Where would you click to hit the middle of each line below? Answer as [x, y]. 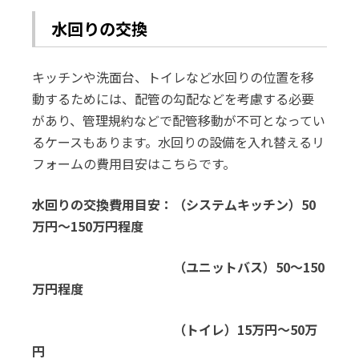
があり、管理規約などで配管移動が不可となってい [179, 120]
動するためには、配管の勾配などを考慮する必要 [173, 99]
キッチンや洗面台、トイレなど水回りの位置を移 [173, 77]
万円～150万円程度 [88, 226]
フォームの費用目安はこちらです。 [134, 163]
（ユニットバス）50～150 [179, 267]
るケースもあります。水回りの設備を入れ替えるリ [179, 142]
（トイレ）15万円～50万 [175, 329]
